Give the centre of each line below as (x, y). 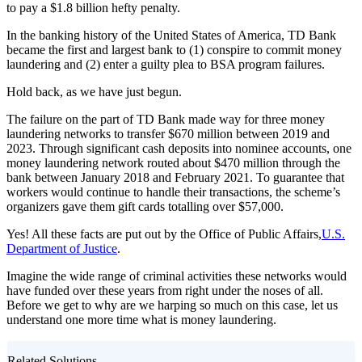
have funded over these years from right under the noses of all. (165, 290)
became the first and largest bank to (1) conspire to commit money (174, 49)
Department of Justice (62, 248)
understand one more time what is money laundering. (141, 319)
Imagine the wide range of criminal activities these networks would (177, 276)
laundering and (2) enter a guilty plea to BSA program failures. (166, 64)
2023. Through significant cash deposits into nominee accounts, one (179, 148)
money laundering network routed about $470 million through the (173, 162)
